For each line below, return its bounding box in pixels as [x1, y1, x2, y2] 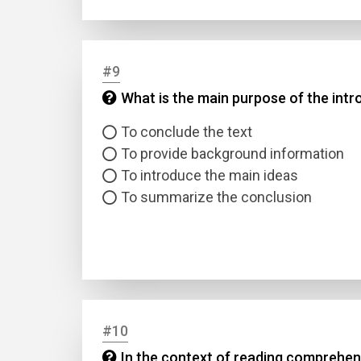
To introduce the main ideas [121, 167, 298, 184]
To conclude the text [121, 123, 252, 140]
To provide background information [121, 145, 344, 162]
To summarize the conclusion [121, 189, 312, 205]
